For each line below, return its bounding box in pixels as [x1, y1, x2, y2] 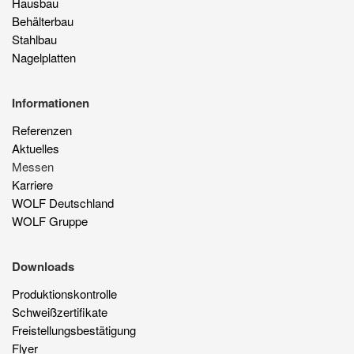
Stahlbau [12, 30, 57, 47]
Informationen [12, 93, 89, 111]
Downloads [12, 257, 74, 275]
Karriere [12, 175, 53, 193]
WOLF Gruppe [12, 212, 88, 229]
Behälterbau [12, 12, 73, 29]
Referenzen [12, 121, 72, 138]
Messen [12, 157, 54, 175]
